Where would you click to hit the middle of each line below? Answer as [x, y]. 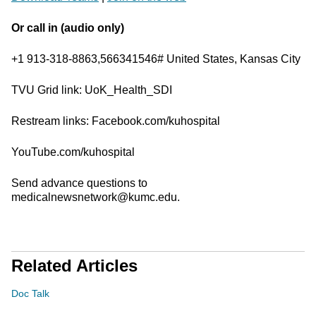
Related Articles [74, 266]
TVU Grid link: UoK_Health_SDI [92, 90]
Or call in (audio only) [68, 28]
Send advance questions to [79, 183]
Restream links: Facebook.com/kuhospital [116, 121]
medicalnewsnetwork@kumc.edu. [96, 197]
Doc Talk [30, 293]
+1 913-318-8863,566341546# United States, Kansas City [156, 59]
